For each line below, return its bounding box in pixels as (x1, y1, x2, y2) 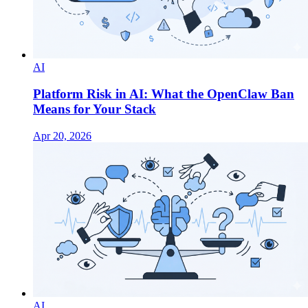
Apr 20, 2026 (33, 129, 91, 142)
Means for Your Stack (33, 102, 156, 117)
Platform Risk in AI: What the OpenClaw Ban (33, 87, 294, 102)
